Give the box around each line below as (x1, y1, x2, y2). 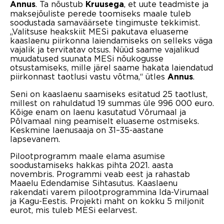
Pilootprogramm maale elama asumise (10, 151, 165, 161)
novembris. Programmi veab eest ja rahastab (10, 169, 190, 179)
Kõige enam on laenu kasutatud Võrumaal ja (10, 107, 186, 117)
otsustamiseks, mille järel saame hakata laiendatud (10, 63, 213, 72)
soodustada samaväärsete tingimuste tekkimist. (10, 18, 200, 27)
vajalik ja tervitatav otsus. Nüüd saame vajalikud (10, 45, 199, 54)
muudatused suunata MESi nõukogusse (10, 54, 163, 63)
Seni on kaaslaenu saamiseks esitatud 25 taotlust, (10, 89, 207, 99)
